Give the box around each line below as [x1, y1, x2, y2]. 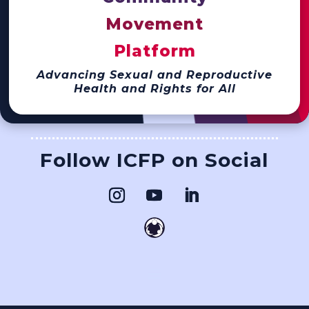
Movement [106, 14, 203, 34]
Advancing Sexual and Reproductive [37, 68, 272, 81]
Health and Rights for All [73, 81, 236, 95]
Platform [113, 41, 196, 61]
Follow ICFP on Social [40, 148, 269, 172]
